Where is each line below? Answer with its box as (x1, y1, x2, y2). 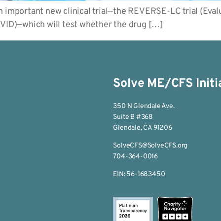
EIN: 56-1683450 (113, 170, 165, 179)
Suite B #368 (113, 112, 153, 121)
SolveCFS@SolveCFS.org (113, 141, 188, 150)
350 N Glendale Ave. (113, 102, 175, 110)
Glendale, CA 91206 (113, 123, 172, 132)
